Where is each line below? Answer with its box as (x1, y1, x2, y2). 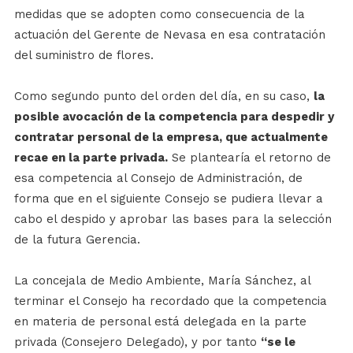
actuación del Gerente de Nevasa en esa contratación (13, 28, 325, 43)
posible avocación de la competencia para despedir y (13, 110, 334, 124)
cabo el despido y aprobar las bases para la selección (13, 212, 332, 227)
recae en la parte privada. (13, 150, 168, 165)
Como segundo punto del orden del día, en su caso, (13, 89, 314, 104)
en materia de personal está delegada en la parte (13, 314, 307, 329)
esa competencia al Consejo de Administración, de (13, 171, 303, 186)
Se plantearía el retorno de (167, 150, 331, 165)
